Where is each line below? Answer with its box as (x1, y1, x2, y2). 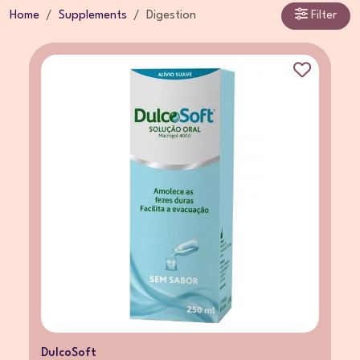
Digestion (146, 9, 196, 22)
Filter (308, 9, 337, 22)
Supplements (59, 9, 127, 22)
